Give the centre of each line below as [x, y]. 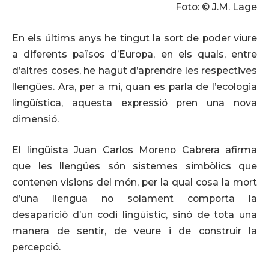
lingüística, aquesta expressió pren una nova [134, 103]
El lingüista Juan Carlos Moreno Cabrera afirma [134, 150]
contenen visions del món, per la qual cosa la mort [134, 183]
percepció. [36, 247]
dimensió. [35, 119]
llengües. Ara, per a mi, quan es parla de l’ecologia [134, 86]
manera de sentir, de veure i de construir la [134, 231]
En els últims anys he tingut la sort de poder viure [134, 38]
